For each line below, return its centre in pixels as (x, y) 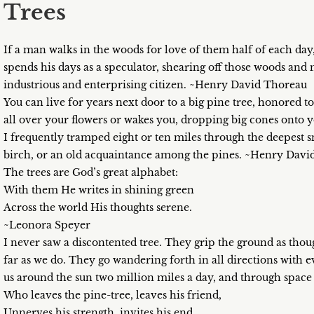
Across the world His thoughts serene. (98, 207)
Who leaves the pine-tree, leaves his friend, (112, 295)
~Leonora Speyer (47, 225)
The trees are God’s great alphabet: (91, 172)
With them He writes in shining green (99, 190)
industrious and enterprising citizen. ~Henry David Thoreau (155, 85)
